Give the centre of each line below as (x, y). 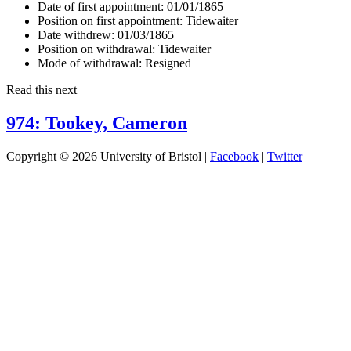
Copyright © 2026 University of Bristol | (108, 156)
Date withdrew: (76, 34)
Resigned (166, 63)
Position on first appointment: (110, 20)
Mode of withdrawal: (90, 63)
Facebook (234, 156)
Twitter (285, 156)
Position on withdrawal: (96, 49)
